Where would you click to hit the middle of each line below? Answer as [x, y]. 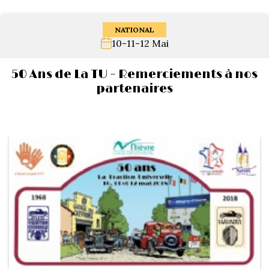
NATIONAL [134, 30]
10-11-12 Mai [140, 43]
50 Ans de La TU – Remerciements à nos [134, 74]
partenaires [134, 89]
